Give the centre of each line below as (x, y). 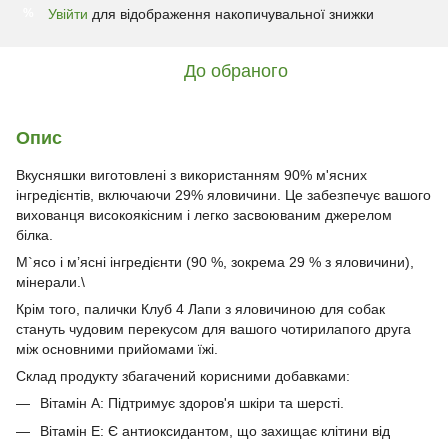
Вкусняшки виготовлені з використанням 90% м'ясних (191, 174)
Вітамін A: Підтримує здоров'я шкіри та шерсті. (192, 402)
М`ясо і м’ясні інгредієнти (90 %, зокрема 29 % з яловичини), (215, 261)
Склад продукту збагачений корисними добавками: (183, 375)
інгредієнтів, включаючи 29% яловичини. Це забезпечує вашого (223, 194)
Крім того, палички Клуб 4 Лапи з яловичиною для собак (200, 308)
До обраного (236, 70)
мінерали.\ (50, 281)
